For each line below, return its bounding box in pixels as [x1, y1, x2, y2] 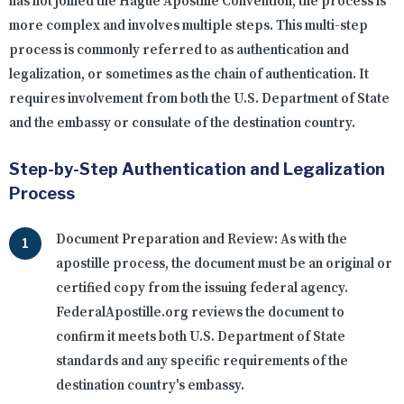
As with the [278, 231, 347, 249]
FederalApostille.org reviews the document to [56, 304, 344, 322]
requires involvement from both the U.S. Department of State [9, 90, 390, 108]
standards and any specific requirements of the [56, 353, 348, 371]
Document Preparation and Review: [56, 231, 278, 249]
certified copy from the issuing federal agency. [56, 280, 348, 298]
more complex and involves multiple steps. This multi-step [9, 17, 368, 35]
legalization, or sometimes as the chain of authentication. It [9, 66, 369, 84]
